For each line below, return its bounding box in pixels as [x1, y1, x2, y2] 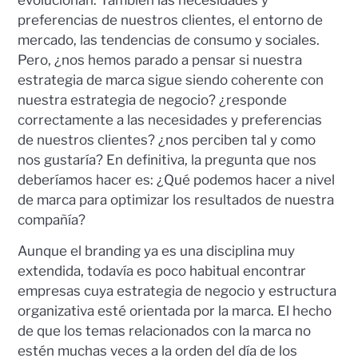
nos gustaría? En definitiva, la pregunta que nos [18, 151, 317, 168]
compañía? [18, 211, 89, 228]
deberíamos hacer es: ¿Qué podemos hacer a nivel [18, 171, 336, 188]
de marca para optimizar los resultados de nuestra [18, 191, 335, 208]
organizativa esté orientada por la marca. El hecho [18, 303, 332, 320]
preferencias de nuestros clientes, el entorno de [18, 11, 324, 28]
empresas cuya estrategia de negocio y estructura [18, 283, 337, 300]
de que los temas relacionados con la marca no [18, 323, 312, 340]
